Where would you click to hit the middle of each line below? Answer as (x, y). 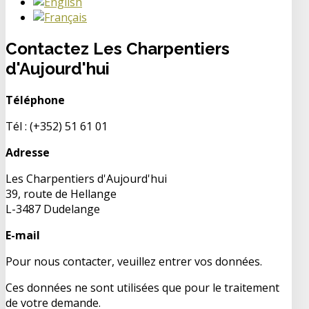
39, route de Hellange (61, 193)
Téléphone (35, 100)
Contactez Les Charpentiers (118, 48)
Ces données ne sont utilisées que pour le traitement (142, 287)
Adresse (28, 152)
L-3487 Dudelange (53, 209)
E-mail (23, 235)
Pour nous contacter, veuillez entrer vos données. (134, 261)
